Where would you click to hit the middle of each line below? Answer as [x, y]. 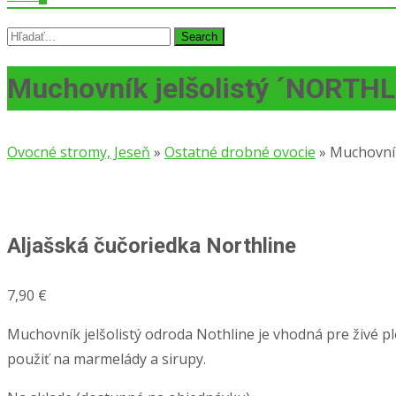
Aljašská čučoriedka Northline [152, 246]
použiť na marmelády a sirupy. [107, 359]
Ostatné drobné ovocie [240, 152]
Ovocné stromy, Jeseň [79, 152]
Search [29, 34]
